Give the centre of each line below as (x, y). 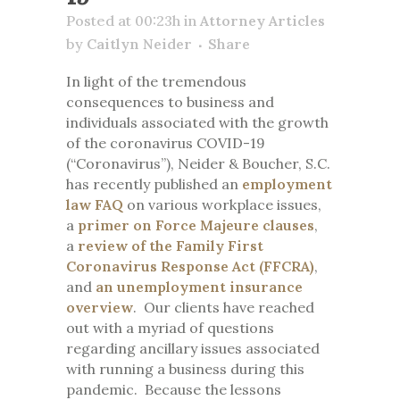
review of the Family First (171, 246)
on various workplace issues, (222, 205)
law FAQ (95, 205)
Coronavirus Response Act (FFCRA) (190, 267)
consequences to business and (170, 102)
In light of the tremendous (156, 82)
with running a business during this (185, 369)
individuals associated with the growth (197, 123)
